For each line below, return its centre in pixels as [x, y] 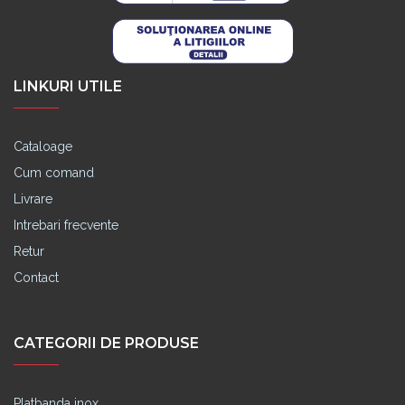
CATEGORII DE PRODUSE [106, 343]
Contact [36, 277]
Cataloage [43, 146]
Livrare [33, 198]
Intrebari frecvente [66, 225]
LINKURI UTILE [68, 86]
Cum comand [54, 172]
